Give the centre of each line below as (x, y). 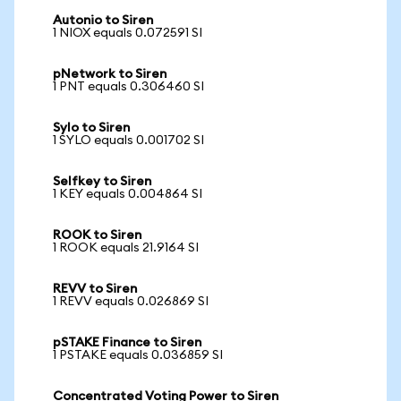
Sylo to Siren (91, 128)
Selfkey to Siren (102, 182)
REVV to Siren (95, 289)
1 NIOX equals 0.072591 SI (128, 33)
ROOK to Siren (97, 235)
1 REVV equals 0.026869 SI (131, 302)
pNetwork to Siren (110, 74)
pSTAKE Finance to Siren (127, 343)
